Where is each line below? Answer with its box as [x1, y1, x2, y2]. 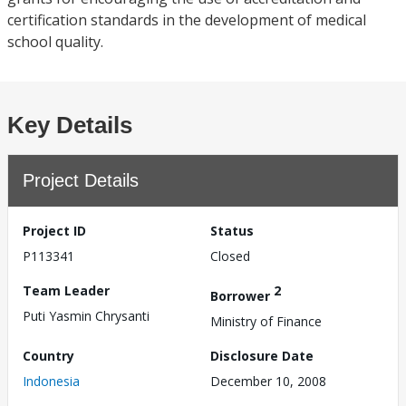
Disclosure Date [210, 346, 314, 364]
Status [210, 222, 254, 239]
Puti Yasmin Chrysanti [23, 307, 150, 324]
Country [23, 346, 74, 364]
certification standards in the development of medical [7, 10, 366, 30]
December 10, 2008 [210, 372, 326, 390]
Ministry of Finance [210, 312, 322, 330]
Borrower [210, 286, 274, 304]
